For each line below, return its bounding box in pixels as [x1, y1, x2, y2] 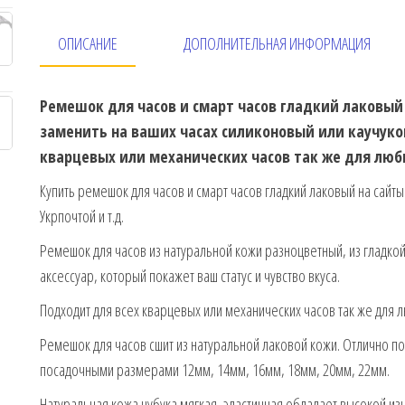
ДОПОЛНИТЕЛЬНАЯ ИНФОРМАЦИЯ [184, 33, 371, 54]
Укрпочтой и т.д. [40, 205, 124, 228]
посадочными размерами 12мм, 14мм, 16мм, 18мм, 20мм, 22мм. [40, 359, 390, 381]
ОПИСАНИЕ [58, 33, 118, 54]
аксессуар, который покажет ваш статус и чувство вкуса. [40, 265, 340, 287]
